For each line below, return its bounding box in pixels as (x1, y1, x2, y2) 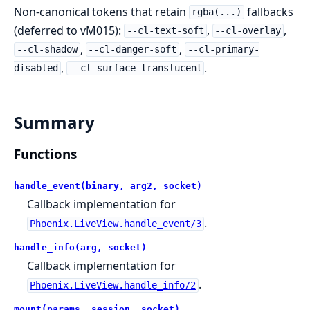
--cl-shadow (16, 44, 77, 55)
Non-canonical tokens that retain (14, 3, 189, 19)
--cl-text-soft (126, 25, 204, 37)
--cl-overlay (215, 25, 282, 37)
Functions (14, 145, 77, 163)
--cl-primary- (187, 44, 259, 55)
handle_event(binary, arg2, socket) (14, 181, 202, 192)
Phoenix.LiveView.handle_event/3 (29, 218, 201, 230)
